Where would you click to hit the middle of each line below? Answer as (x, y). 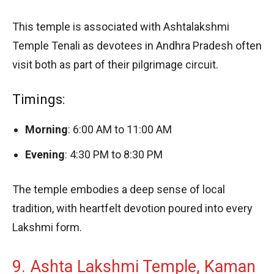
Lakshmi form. (47, 227)
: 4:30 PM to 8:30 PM (114, 154)
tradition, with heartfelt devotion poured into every (132, 208)
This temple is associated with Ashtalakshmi (121, 26)
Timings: (39, 99)
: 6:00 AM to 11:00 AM (120, 129)
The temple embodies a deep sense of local (119, 189)
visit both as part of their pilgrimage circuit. (115, 64)
